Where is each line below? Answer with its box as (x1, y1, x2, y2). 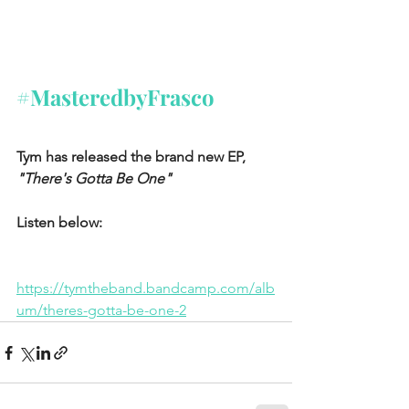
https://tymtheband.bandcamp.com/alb (16, 279, 275, 297)
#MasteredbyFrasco (16, 82, 215, 111)
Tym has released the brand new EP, (16, 148, 249, 165)
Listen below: (16, 214, 102, 231)
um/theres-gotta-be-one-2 (16, 301, 186, 319)
